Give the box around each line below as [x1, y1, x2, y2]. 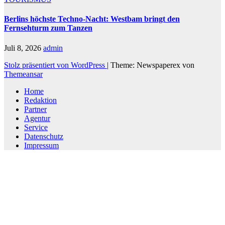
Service [24, 123, 48, 132]
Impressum [24, 141, 59, 150]
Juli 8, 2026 [4, 43, 43, 52]
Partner [24, 104, 47, 114]
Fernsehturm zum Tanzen [4, 24, 92, 33]
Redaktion [24, 95, 57, 104]
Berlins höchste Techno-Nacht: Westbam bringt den [4, 15, 180, 24]
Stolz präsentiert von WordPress [4, 60, 107, 69]
